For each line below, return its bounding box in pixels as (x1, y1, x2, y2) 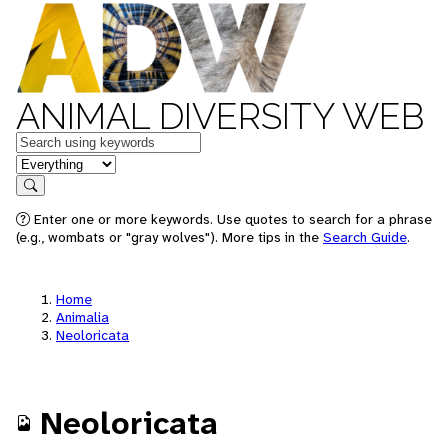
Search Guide (323, 228, 407, 246)
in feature (15, 152, 81, 173)
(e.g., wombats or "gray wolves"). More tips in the (16, 228, 323, 246)
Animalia (56, 308, 109, 326)
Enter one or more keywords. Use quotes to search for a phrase (30, 210, 432, 228)
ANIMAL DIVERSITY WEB (16, 95, 424, 137)
